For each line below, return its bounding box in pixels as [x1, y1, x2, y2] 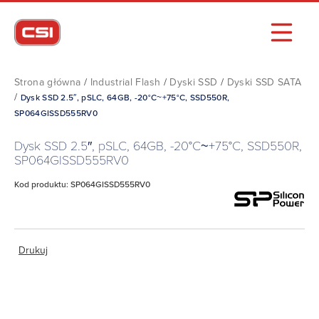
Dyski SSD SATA [226, 76, 302, 88]
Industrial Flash [90, 76, 161, 88]
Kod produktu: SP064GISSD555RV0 [14, 179, 150, 189]
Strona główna [14, 76, 81, 88]
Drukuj [19, 244, 48, 257]
